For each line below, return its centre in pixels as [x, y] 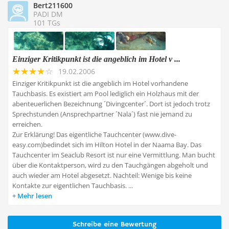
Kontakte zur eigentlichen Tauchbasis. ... [73, 186]
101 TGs [47, 23]
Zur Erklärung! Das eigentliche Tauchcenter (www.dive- [94, 134]
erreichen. [27, 124]
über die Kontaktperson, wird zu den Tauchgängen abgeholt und [110, 165]
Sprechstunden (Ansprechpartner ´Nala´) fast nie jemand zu [102, 114]
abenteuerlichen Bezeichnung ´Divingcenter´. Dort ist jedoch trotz [111, 104]
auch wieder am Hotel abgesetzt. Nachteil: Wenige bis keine [102, 175]
